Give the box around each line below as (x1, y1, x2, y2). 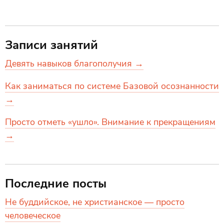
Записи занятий (5, 37, 98, 53)
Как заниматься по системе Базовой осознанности (5, 80, 219, 92)
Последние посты (5, 175, 106, 191)
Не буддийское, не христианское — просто (5, 196, 184, 208)
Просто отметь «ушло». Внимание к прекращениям (5, 116, 215, 128)
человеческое (5, 209, 60, 221)
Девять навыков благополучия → (5, 57, 143, 69)
